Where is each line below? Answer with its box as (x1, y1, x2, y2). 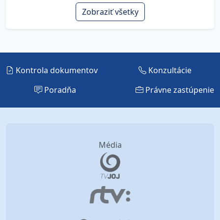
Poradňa (42, 84, 76, 95)
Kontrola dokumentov (14, 65, 98, 76)
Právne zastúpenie (143, 84, 214, 95)
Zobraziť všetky (82, 6, 138, 17)
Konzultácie (146, 65, 192, 76)
